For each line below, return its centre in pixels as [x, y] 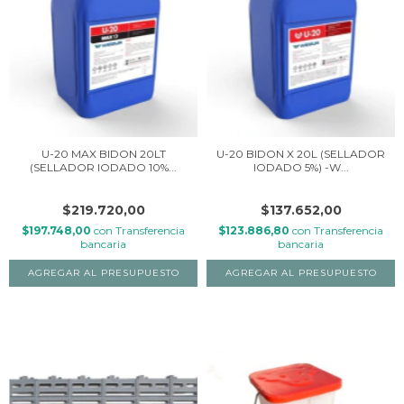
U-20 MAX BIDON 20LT [103, 153]
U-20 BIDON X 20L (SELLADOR [301, 153]
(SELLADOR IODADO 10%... [103, 167]
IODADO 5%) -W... [301, 167]
